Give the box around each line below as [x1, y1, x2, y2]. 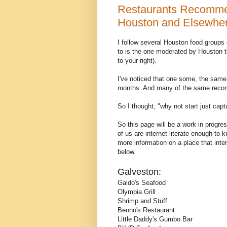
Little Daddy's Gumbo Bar [118, 215, 193, 223]
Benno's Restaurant [118, 206, 175, 214]
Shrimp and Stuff [118, 197, 167, 205]
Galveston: [118, 166, 161, 177]
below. [118, 147, 136, 156]
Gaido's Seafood [118, 178, 166, 186]
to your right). [118, 56, 157, 64]
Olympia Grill [118, 187, 156, 196]
